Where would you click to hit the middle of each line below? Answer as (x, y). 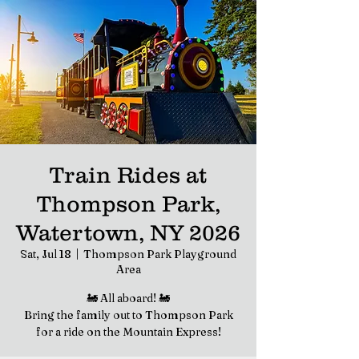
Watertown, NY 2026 (128, 232)
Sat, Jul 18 (46, 254)
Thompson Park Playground (160, 254)
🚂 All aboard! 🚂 (128, 298)
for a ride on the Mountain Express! (128, 332)
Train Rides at (128, 175)
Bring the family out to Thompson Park (128, 315)
